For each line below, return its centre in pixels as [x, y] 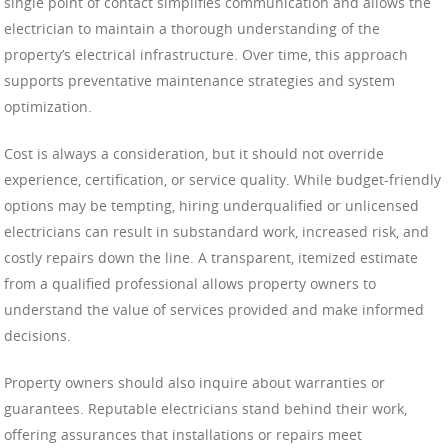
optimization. [48, 106]
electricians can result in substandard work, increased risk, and [216, 231]
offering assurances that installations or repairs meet [183, 434]
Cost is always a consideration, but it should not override [194, 153]
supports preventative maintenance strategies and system [199, 80]
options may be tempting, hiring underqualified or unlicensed [211, 205]
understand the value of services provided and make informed [214, 309]
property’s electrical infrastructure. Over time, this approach [206, 54]
